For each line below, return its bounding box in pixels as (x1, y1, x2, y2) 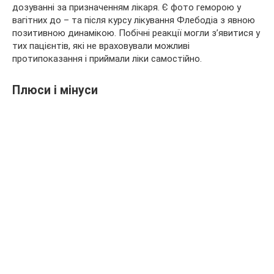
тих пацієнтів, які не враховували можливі (12, 40, 190, 52)
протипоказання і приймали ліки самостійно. (12, 53, 202, 65)
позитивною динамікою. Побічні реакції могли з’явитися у (12, 28, 260, 39)
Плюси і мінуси (12, 83, 98, 97)
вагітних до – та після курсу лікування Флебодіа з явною (12, 15, 255, 26)
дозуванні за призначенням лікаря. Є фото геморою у (12, 2, 241, 13)
